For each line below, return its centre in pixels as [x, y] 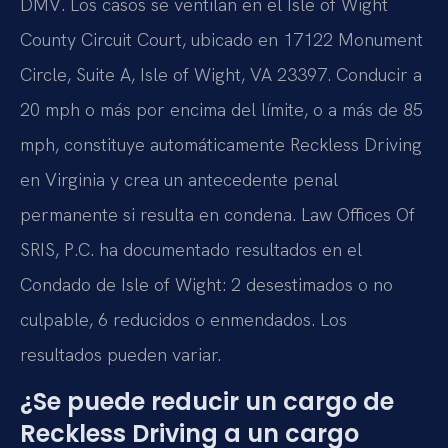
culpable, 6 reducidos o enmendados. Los [183, 319]
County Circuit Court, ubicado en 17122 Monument [221, 39]
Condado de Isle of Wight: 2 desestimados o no [206, 284]
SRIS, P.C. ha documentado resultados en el [191, 249]
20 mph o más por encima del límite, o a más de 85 [221, 109]
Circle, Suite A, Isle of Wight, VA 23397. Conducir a [221, 74]
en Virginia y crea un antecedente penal [179, 179]
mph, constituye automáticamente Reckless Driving [221, 144]
